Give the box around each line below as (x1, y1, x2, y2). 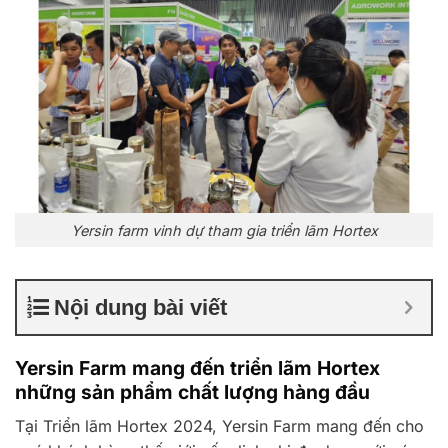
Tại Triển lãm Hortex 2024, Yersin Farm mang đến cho (15, 416, 424, 437)
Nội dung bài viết (54, 295, 227, 321)
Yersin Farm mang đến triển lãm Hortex (15, 356, 380, 381)
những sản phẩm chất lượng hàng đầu (15, 380, 370, 405)
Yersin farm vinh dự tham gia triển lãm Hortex (70, 221, 378, 239)
